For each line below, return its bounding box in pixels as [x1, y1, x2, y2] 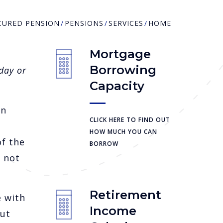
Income [89, 204, 136, 219]
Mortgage [89, 47, 151, 62]
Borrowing [89, 63, 156, 78]
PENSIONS [64, 18, 104, 28]
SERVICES [108, 18, 143, 28]
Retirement [89, 188, 161, 203]
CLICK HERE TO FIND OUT [89, 115, 170, 124]
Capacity [89, 79, 144, 94]
